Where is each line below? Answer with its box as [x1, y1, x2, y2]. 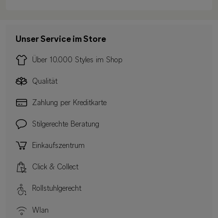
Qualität [32, 78, 57, 86]
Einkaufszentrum [32, 142, 85, 150]
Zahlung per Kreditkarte [32, 99, 107, 108]
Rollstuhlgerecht [32, 185, 81, 193]
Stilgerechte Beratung [32, 121, 99, 129]
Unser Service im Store [16, 35, 106, 45]
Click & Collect [32, 163, 78, 172]
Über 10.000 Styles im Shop [32, 56, 123, 65]
